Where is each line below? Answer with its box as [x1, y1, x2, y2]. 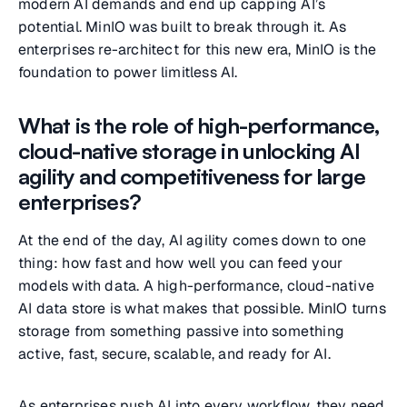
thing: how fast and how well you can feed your [18, 253, 343, 273]
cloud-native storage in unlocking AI [18, 137, 360, 164]
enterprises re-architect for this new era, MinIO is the [18, 40, 377, 59]
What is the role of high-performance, [18, 112, 380, 139]
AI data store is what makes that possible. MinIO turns [18, 299, 386, 318]
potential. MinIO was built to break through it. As [18, 17, 347, 36]
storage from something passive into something [18, 322, 345, 341]
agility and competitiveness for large [18, 163, 365, 190]
